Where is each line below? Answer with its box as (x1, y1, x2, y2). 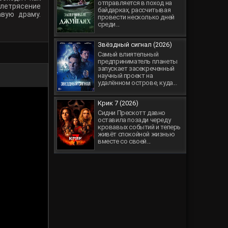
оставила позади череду (98, 116, 171, 124)
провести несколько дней (98, 13, 175, 21)
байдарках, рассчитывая (98, 6, 171, 14)
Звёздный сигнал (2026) (98, 41, 172, 48)
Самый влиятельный (98, 50, 159, 58)
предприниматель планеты (98, 58, 178, 65)
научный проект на (98, 72, 153, 79)
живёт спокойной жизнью (98, 130, 175, 138)
